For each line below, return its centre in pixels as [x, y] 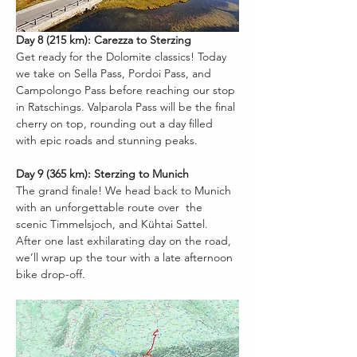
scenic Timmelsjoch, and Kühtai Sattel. [114, 224]
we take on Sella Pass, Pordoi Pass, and [115, 73]
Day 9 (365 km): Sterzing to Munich [102, 173]
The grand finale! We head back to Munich [125, 190]
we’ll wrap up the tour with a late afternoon [126, 257]
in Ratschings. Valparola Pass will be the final [127, 106]
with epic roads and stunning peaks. [107, 140]
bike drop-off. [51, 274]
